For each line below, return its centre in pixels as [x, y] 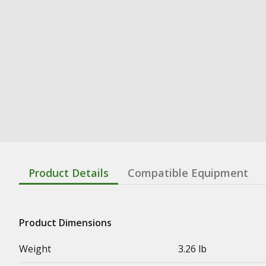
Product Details [69, 172]
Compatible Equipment [188, 172]
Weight [35, 248]
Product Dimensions [65, 222]
